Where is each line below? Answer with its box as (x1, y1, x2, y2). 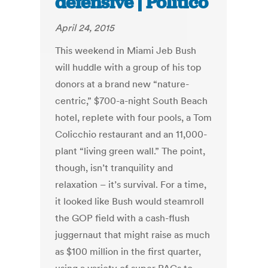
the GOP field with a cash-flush (55, 212, 190, 224)
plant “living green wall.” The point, (55, 145, 206, 157)
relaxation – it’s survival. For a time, (55, 178, 207, 191)
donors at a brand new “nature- (55, 78, 190, 90)
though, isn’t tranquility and (55, 162, 173, 174)
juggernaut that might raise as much (55, 229, 211, 241)
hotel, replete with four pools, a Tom (55, 111, 212, 124)
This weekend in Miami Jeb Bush (55, 44, 197, 57)
